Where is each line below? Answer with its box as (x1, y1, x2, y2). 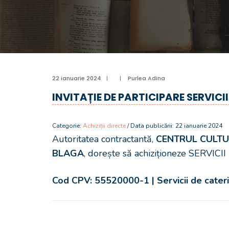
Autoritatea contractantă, (52, 133, 156, 145)
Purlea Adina (128, 74, 165, 82)
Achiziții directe (83, 122, 126, 130)
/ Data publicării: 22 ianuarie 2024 (126, 122, 222, 130)
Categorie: (52, 122, 83, 130)
